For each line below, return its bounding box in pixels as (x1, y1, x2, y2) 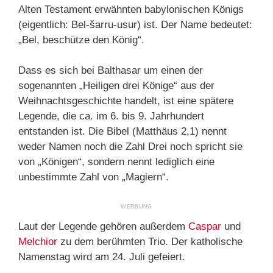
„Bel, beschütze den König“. (18, 34, 144, 46)
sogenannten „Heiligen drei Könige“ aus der (18, 80, 214, 91)
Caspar (188, 220, 221, 232)
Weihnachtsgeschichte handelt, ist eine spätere (18, 95, 233, 107)
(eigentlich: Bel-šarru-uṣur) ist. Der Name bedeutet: (18, 18, 252, 30)
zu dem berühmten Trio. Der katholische (57, 235, 243, 247)
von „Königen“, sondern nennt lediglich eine (18, 156, 214, 168)
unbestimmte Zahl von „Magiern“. (18, 171, 169, 183)
